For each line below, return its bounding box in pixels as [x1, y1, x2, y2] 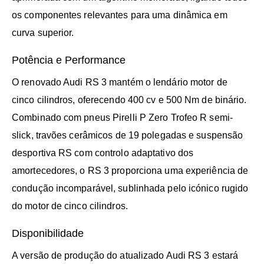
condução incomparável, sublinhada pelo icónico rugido [12, 183, 249, 193]
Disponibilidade [12, 227, 84, 239]
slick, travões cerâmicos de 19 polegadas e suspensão [12, 130, 243, 140]
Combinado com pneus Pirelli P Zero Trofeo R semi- [12, 112, 233, 123]
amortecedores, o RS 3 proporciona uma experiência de [12, 165, 249, 176]
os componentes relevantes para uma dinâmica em [12, 9, 227, 20]
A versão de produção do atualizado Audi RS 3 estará [12, 250, 239, 260]
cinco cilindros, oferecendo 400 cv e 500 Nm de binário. [12, 94, 247, 105]
